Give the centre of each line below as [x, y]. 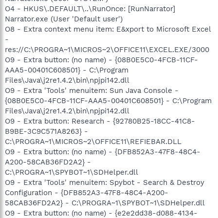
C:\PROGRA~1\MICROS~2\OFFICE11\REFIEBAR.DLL [93, 141]
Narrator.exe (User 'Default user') [64, 19]
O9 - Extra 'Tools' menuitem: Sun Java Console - [92, 90]
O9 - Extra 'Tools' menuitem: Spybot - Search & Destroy [105, 182]
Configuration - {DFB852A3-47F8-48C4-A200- [87, 192]
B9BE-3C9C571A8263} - [46, 131]
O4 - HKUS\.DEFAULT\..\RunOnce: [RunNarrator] [90, 9]
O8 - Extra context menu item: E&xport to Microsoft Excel [108, 29]
